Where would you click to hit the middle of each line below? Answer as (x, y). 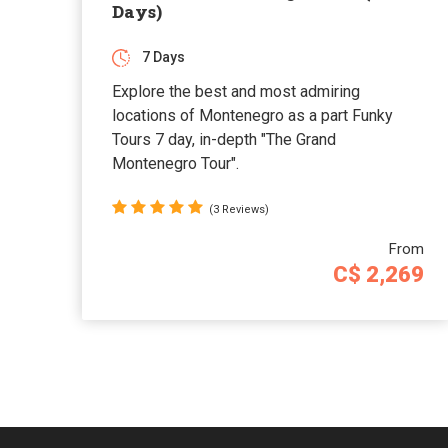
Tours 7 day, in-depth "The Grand (224, 139)
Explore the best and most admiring (236, 91)
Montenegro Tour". (175, 163)
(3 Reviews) (239, 209)
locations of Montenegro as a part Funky (252, 115)
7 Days (163, 56)
